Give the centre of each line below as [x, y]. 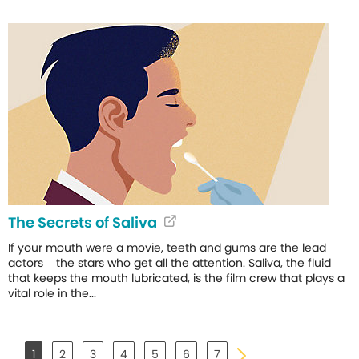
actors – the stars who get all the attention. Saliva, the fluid [169, 262]
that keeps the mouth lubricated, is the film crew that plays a [176, 278]
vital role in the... [52, 293]
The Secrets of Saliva [83, 223]
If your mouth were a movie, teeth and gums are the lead [167, 248]
